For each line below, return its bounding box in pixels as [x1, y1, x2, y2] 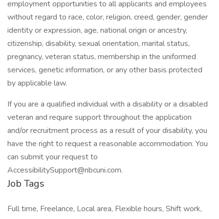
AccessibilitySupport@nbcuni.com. [7, 165, 123, 175]
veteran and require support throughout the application [7, 112, 192, 123]
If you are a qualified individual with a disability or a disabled [7, 99, 208, 109]
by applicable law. [7, 78, 67, 88]
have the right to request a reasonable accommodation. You [7, 138, 208, 149]
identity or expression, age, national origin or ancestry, [7, 25, 187, 36]
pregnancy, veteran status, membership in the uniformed [7, 51, 196, 62]
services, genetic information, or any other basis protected [7, 65, 202, 75]
